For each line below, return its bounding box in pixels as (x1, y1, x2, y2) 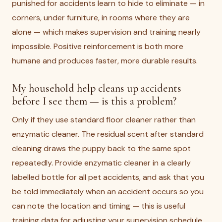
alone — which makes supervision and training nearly (12, 27, 201, 37)
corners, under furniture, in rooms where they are (12, 12, 190, 23)
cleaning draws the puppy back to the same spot (12, 143, 191, 154)
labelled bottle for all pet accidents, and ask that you (12, 172, 204, 182)
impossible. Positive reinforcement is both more (12, 41, 183, 52)
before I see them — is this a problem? (12, 94, 176, 108)
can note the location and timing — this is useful (12, 201, 185, 211)
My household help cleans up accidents (12, 81, 181, 95)
